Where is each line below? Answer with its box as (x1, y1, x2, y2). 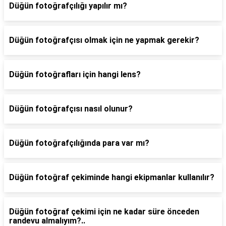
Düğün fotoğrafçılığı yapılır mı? (9, 1, 127, 11)
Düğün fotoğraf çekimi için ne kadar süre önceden (9, 207, 199, 217)
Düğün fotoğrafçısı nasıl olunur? (9, 104, 133, 114)
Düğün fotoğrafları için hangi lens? (9, 70, 141, 80)
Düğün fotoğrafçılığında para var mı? (9, 138, 149, 148)
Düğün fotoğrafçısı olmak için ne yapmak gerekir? (9, 35, 199, 45)
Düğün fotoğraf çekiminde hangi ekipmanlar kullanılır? (9, 173, 214, 183)
